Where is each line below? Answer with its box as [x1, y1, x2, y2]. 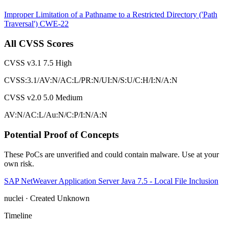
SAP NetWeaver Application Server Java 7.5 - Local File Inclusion [4, 176, 218, 185]
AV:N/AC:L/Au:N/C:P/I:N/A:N [4, 110, 107, 120]
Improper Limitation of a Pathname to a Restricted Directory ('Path [4, 10, 217, 19]
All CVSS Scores [4, 38, 73, 49]
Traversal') [4, 19, 38, 28]
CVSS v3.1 [4, 59, 41, 68]
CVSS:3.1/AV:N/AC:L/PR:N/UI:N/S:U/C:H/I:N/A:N [4, 76, 178, 85]
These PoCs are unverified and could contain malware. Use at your [4, 150, 219, 159]
